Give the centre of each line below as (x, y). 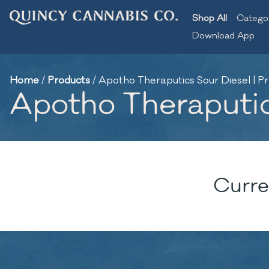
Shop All (210, 18)
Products (69, 80)
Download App (223, 36)
